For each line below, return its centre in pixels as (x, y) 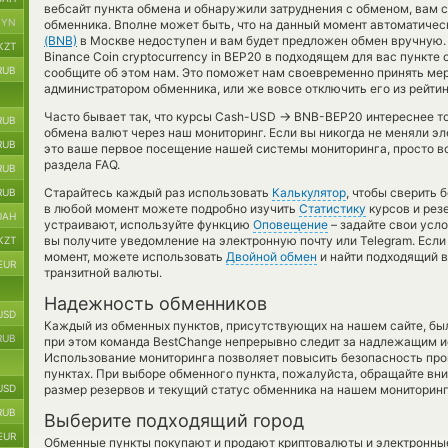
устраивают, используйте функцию (148, 224)
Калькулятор (309, 192)
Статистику (332, 208)
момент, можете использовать (135, 256)
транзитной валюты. (103, 272)
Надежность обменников (155, 303)
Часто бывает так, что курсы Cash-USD (161, 116)
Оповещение (290, 224)
